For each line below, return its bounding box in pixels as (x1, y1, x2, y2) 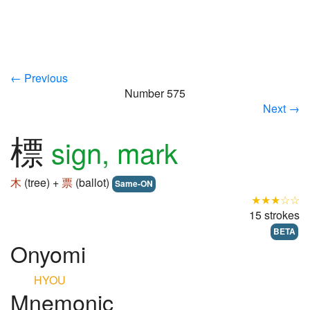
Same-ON (115, 177, 153, 190)
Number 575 (125, 85, 185, 101)
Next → (263, 100, 300, 116)
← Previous (10, 70, 68, 86)
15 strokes (249, 207, 300, 223)
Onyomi (10, 237, 86, 269)
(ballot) (73, 174, 112, 190)
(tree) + (21, 174, 62, 190)
